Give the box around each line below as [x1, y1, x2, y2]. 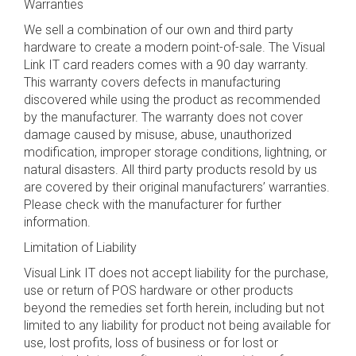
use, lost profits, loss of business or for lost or [24, 335, 278, 350]
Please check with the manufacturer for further [24, 197, 281, 212]
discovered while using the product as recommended [24, 92, 320, 107]
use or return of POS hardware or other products [24, 283, 293, 298]
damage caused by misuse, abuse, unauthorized [24, 127, 292, 142]
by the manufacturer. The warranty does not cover [24, 110, 303, 125]
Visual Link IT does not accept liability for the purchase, [24, 265, 328, 281]
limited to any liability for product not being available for [24, 318, 331, 333]
